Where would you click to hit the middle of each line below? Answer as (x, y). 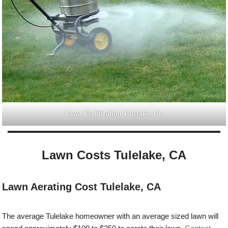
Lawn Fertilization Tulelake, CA (114, 113)
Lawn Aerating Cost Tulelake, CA (82, 187)
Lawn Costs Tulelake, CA (114, 155)
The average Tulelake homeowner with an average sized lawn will (110, 216)
